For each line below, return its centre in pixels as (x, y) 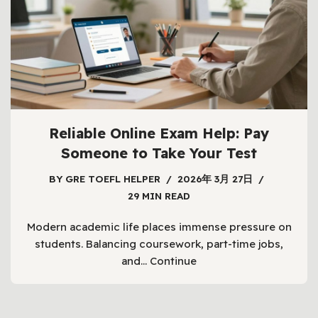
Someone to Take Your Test (159, 153)
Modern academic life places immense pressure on (159, 226)
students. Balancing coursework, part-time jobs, (159, 243)
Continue (173, 261)
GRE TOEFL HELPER (113, 178)
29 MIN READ (159, 195)
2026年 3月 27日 (215, 178)
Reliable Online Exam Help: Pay (159, 133)
